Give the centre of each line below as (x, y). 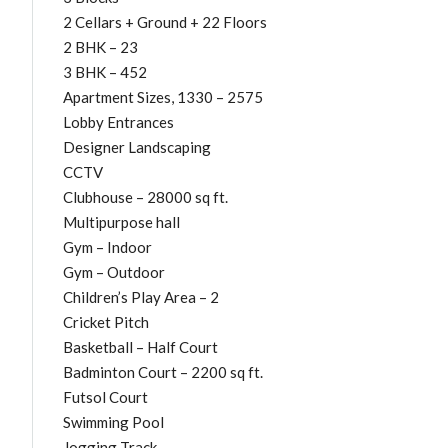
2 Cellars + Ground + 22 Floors (165, 21)
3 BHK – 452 (105, 71)
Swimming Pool (113, 421)
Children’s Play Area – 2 (141, 296)
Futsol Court (105, 396)
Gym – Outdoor (114, 271)
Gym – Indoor (107, 246)
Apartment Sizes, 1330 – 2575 (163, 96)
